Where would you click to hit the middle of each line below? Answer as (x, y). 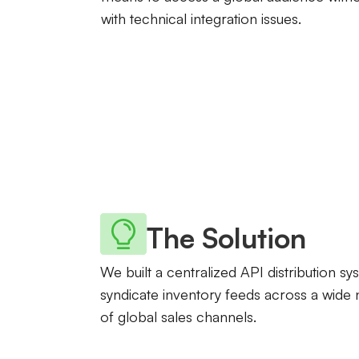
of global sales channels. (178, 317)
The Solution (226, 238)
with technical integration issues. (201, 18)
